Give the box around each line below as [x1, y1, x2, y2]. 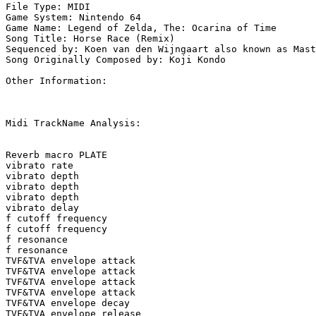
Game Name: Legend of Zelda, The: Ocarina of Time [6, 23, 276, 34]
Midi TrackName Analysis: [6, 118, 141, 129]
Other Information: [6, 75, 113, 87]
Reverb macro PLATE [6, 150, 107, 161]
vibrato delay [6, 202, 79, 214]
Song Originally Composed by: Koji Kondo [6, 54, 226, 66]
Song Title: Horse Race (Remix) [6, 33, 175, 44]
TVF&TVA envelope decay [6, 298, 130, 309]
